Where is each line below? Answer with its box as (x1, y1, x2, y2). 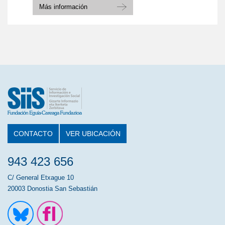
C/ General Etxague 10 (8, 174, 74, 181)
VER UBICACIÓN (66, 130, 121, 138)
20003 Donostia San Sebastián (8, 185, 97, 192)
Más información (39, 3, 87, 11)
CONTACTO (14, 130, 53, 138)
